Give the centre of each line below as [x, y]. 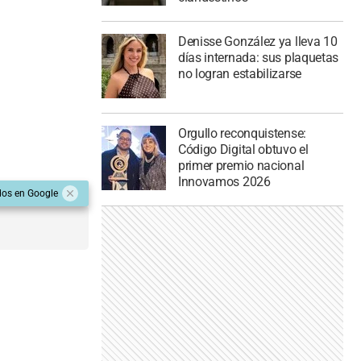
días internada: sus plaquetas [258, 57]
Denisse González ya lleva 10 [257, 41]
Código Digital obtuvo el [243, 150]
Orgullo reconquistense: [242, 134]
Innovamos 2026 [224, 182]
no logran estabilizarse [239, 73]
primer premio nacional [241, 166]
